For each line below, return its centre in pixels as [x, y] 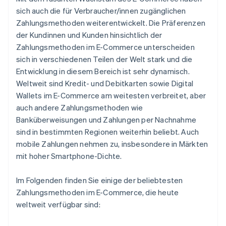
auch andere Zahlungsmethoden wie [80, 108]
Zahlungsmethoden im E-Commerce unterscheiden [105, 47]
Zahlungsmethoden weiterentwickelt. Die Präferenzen [111, 23]
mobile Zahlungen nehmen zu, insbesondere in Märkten [112, 144]
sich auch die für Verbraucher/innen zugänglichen [101, 11]
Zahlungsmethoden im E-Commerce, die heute [98, 192]
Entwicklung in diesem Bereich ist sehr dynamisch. [103, 71]
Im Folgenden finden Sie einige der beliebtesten [100, 180]
